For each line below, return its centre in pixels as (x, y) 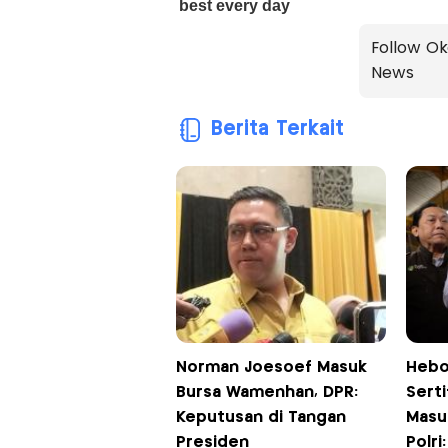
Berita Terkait (277, 129)
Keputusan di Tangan (260, 417)
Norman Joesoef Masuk (271, 367)
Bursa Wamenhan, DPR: (266, 392)
